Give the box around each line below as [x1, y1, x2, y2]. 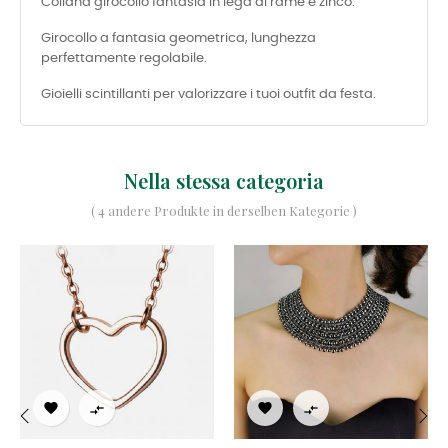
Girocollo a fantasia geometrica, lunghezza [41, 32, 316, 46]
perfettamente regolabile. [41, 52, 207, 66]
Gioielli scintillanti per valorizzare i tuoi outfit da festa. [41, 88, 376, 102]
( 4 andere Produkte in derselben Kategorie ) [91, 202, 357, 220]
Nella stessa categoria [124, 167, 324, 195]
